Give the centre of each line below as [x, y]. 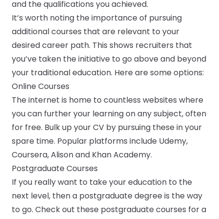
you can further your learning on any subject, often [109, 114]
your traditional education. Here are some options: [108, 73]
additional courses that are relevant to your [96, 32]
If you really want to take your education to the [102, 182]
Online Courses [41, 87]
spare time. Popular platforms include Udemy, [100, 141]
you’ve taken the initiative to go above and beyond [109, 59]
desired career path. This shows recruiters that [102, 45]
